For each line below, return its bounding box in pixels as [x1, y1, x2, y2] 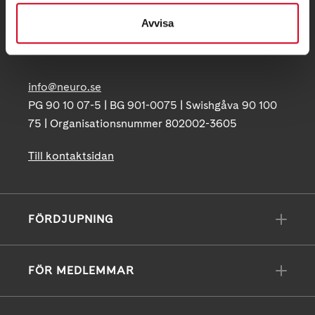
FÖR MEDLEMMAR [28, 264, 134, 278]
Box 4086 [28, 25, 78, 39]
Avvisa [141, 16, 174, 29]
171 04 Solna [28, 44, 91, 58]
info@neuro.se [28, 80, 101, 94]
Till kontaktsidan [28, 149, 114, 163]
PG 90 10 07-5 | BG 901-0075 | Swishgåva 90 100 [28, 98, 277, 112]
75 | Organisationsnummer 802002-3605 [28, 117, 237, 131]
